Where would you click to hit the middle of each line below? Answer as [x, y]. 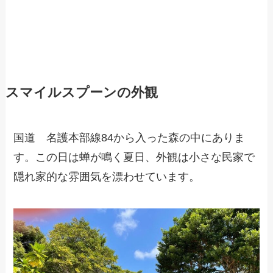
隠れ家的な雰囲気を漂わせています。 [107, 177]
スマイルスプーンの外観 [81, 93]
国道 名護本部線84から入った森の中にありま [129, 138]
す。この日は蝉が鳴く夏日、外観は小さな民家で [134, 158]
